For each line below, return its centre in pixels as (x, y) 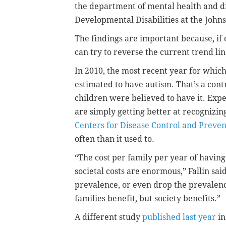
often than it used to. (115, 139)
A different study (108, 217)
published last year (179, 217)
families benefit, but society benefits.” (148, 198)
